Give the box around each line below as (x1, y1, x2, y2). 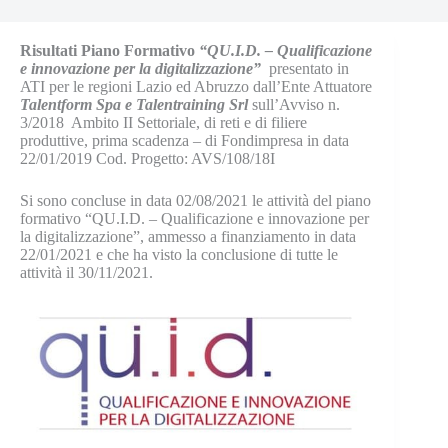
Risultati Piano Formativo (20, 42, 199, 59)
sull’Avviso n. (248, 96, 340, 113)
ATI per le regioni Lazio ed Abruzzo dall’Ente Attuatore (20, 78, 372, 95)
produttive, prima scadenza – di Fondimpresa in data (20, 132, 349, 149)
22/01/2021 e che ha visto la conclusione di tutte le (20, 246, 338, 263)
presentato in (269, 60, 349, 77)
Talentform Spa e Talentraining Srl (20, 96, 248, 113)
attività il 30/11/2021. (20, 264, 153, 281)
